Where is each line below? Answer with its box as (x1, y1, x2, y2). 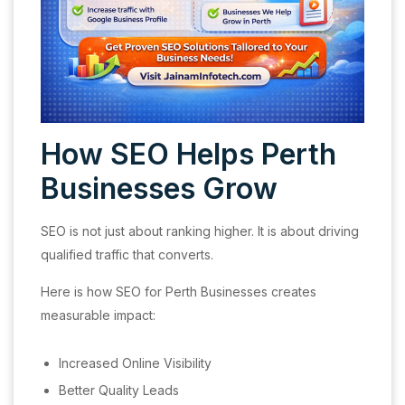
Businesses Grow (41, 170, 278, 206)
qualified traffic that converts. (41, 246, 213, 262)
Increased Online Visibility (59, 354, 212, 371)
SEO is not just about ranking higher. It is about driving (41, 222, 359, 239)
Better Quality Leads (59, 381, 179, 398)
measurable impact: (41, 306, 155, 323)
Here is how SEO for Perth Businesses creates (41, 283, 316, 299)
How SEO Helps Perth (41, 136, 336, 172)
